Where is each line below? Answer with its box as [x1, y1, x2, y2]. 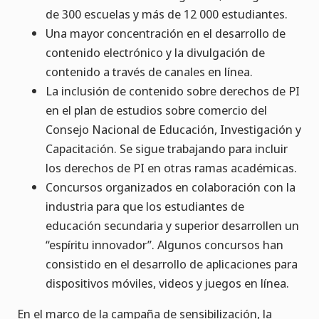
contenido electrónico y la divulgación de [46, 44, 265, 61]
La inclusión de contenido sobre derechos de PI [46, 83, 300, 100]
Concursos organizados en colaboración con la [46, 179, 296, 196]
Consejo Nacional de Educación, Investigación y [46, 121, 301, 138]
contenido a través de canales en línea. [46, 63, 253, 80]
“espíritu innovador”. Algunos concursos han [46, 236, 283, 253]
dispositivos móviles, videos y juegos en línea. [46, 275, 289, 292]
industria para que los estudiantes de [46, 198, 244, 215]
